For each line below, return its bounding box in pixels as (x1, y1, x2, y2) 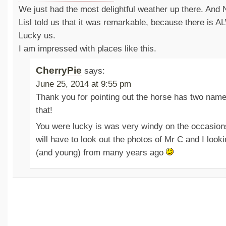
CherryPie (36, 65, 82, 76)
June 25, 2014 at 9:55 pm (36, 79, 132, 89)
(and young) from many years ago (36, 147, 166, 157)
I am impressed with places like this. (18, 43, 156, 53)
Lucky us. (18, 30, 55, 40)
